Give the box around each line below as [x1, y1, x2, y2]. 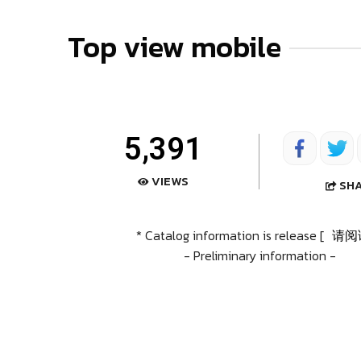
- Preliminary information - [183, 245, 336, 265]
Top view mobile [68, 25, 281, 70]
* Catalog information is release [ [135, 225, 327, 245]
